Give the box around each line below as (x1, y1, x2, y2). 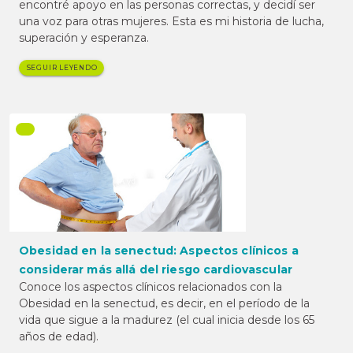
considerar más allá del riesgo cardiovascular (19, 262, 292, 277)
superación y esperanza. (19, 31, 149, 45)
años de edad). (19, 329, 98, 344)
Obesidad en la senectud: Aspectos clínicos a (19, 243, 299, 258)
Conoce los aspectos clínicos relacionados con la (19, 280, 282, 295)
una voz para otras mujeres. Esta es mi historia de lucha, (19, 14, 324, 28)
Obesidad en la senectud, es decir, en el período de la (19, 296, 310, 311)
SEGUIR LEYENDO (26, 64, 98, 72)
